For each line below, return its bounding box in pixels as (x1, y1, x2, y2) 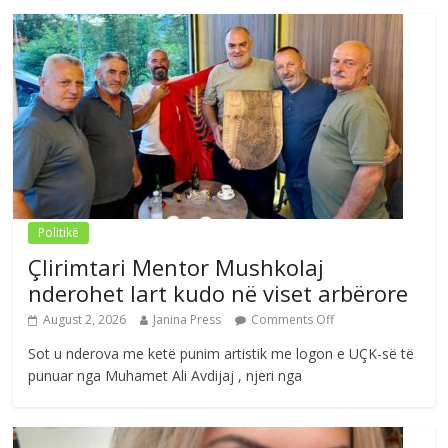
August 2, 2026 (43, 310, 127, 328)
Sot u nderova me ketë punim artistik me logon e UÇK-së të (28, 343, 415, 363)
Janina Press (153, 310, 222, 328)
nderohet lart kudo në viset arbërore (28, 277, 409, 308)
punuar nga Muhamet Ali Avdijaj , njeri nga (28, 365, 303, 385)
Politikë (38, 223, 80, 241)
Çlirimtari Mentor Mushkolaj (28, 251, 325, 282)
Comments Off (251, 310, 335, 328)
